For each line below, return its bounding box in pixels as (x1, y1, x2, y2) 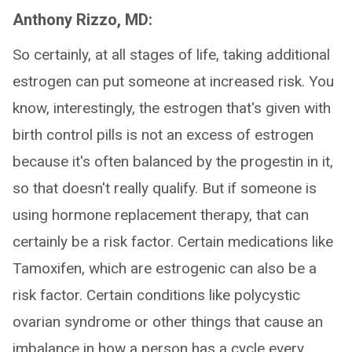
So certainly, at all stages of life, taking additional (13, 46, 330, 64)
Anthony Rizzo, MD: (13, 10, 152, 29)
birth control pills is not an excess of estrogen (13, 126, 313, 144)
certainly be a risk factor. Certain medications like (13, 233, 333, 251)
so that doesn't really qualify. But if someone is (13, 179, 317, 197)
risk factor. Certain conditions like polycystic (13, 286, 300, 304)
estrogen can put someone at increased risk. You (13, 72, 334, 90)
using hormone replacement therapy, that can (13, 206, 309, 224)
